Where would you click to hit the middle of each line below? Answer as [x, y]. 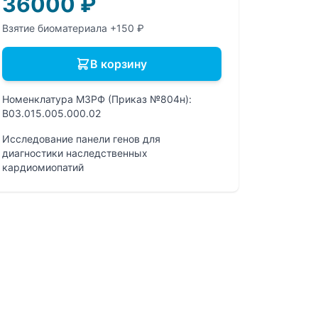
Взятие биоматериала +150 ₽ [73, 28]
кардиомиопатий [43, 167]
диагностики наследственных [75, 153]
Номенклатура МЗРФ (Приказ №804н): [97, 99]
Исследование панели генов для [81, 139]
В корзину [119, 64]
